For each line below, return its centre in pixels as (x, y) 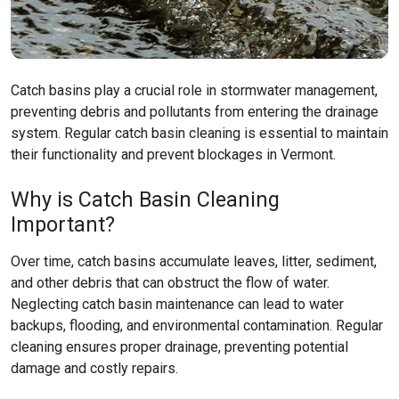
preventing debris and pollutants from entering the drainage (195, 112)
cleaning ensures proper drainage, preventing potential (179, 347)
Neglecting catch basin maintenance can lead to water (177, 304)
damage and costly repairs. (94, 368)
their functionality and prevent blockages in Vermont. (173, 155)
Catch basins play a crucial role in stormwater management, (194, 90)
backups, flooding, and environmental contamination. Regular (197, 326)
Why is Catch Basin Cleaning (145, 199)
